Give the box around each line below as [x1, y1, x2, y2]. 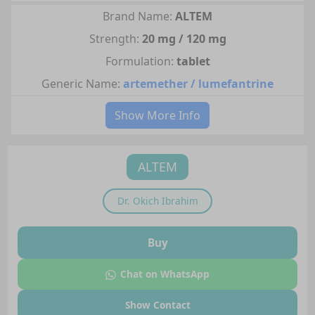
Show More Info [115, 107, 200, 123]
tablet [176, 53, 210, 69]
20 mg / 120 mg [141, 30, 226, 46]
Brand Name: [103, 8, 172, 24]
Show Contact [124, 298, 191, 312]
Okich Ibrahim [132, 193, 198, 207]
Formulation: [105, 53, 174, 69]
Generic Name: [41, 75, 120, 91]
